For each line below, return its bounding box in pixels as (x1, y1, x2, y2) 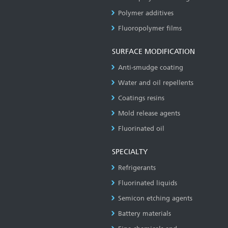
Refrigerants (118, 164, 156, 172)
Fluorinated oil (118, 125, 164, 132)
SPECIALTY (112, 148, 148, 156)
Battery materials (118, 210, 171, 217)
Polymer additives (118, 9, 174, 17)
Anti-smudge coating (118, 64, 183, 71)
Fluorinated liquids (118, 179, 177, 187)
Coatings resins (118, 94, 164, 102)
